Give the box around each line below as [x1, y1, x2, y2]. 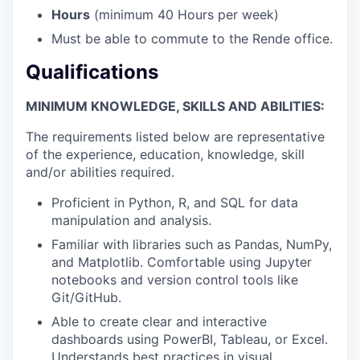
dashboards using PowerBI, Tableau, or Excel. [51, 330, 328, 347]
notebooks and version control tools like [51, 271, 298, 288]
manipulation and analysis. [51, 211, 211, 228]
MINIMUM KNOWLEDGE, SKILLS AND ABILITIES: [26, 97, 325, 114]
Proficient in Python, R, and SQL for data [51, 194, 298, 211]
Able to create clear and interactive [51, 313, 267, 329]
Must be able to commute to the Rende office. [51, 30, 333, 47]
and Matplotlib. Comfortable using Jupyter [51, 253, 312, 270]
